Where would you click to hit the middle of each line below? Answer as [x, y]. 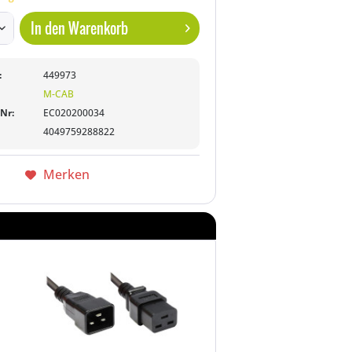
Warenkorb [99, 28]
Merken [66, 174]
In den [48, 28]
